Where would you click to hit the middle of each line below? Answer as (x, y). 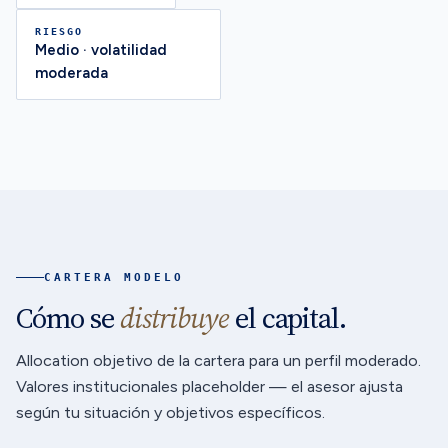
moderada (71, 72)
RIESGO (59, 31)
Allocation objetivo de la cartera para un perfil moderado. (218, 360)
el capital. (287, 318)
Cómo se (68, 318)
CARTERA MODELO (114, 277)
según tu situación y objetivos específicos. (170, 412)
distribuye (174, 318)
